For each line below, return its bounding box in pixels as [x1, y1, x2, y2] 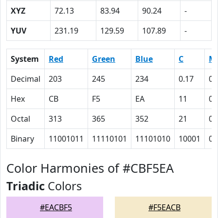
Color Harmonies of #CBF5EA [6, 160, 174, 176]
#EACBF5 [40, 202, 72, 213]
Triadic [6, 178, 45, 194]
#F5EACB [148, 202, 181, 213]
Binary [11, 133, 34, 144]
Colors [45, 178, 82, 194]
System [11, 54, 39, 64]
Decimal [11, 73, 40, 84]
